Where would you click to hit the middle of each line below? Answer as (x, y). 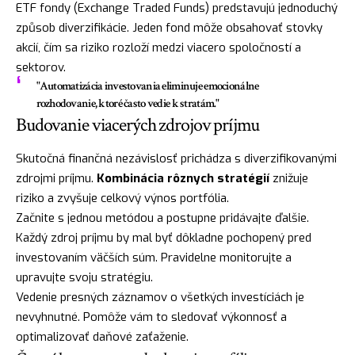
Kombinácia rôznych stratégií (183, 179)
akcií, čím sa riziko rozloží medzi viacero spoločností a (158, 48)
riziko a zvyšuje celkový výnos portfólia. (122, 198)
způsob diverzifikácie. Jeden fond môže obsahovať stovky (169, 28)
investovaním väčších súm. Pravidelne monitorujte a (154, 258)
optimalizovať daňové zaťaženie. (102, 337)
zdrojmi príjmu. (56, 179)
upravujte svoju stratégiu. (84, 278)
